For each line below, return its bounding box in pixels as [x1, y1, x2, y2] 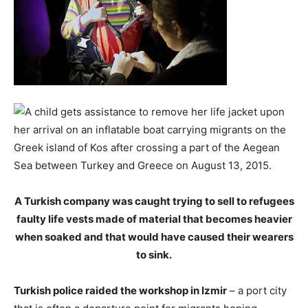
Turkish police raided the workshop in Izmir [14, 284, 227, 297]
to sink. [136, 248, 172, 261]
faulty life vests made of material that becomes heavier [16, 212, 292, 225]
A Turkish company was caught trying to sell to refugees [14, 195, 294, 208]
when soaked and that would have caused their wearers [14, 230, 294, 243]
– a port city [227, 284, 287, 297]
